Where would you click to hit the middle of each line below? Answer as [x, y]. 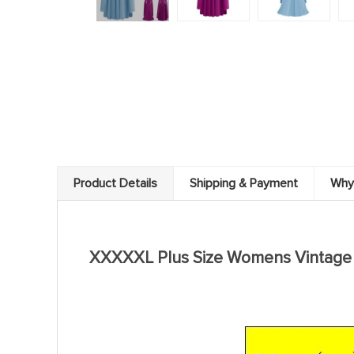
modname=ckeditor [137, 240]
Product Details [115, 184]
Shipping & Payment [244, 184]
